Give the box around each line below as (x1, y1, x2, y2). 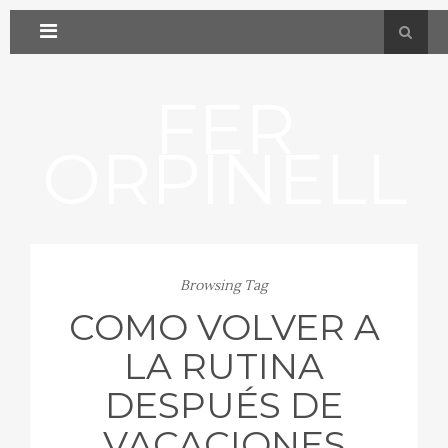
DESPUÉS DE (105, 383, 343, 427)
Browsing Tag (180, 277, 268, 295)
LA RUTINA (124, 344, 324, 388)
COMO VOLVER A (68, 305, 380, 349)
